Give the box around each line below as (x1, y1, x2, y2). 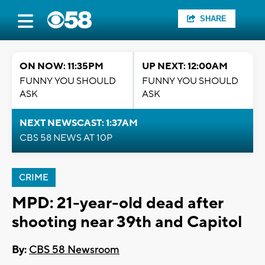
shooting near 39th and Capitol (12, 212, 242, 232)
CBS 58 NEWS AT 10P (20, 132, 112, 144)
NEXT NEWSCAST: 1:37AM (20, 117, 138, 129)
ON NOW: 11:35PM (20, 60, 104, 72)
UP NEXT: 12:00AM (142, 60, 228, 72)
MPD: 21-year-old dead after (12, 193, 223, 214)
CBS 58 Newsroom (29, 243, 119, 257)
